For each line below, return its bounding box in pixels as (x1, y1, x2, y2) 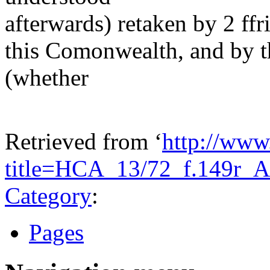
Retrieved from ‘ (5, 128, 162, 155)
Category (5, 183, 92, 209)
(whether (5, 64, 89, 91)
